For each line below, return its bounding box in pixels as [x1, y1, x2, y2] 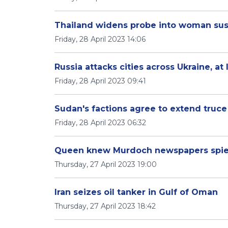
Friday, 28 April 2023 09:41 [54, 76, 146, 85]
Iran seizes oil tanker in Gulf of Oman [54, 187, 218, 197]
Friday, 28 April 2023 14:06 [54, 35, 146, 44]
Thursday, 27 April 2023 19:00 [54, 160, 157, 169]
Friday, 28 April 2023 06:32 [54, 118, 146, 127]
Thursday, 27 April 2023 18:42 [54, 202, 156, 211]
